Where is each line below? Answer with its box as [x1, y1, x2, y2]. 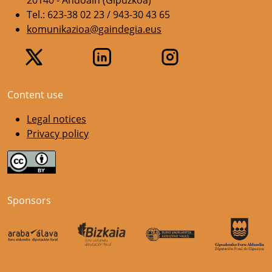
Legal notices [27, 112, 86, 126]
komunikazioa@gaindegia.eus [27, 22, 161, 36]
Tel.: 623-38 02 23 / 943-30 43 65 [27, 8, 170, 21]
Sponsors [7, 193, 51, 207]
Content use [7, 88, 63, 101]
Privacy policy [27, 127, 89, 140]
